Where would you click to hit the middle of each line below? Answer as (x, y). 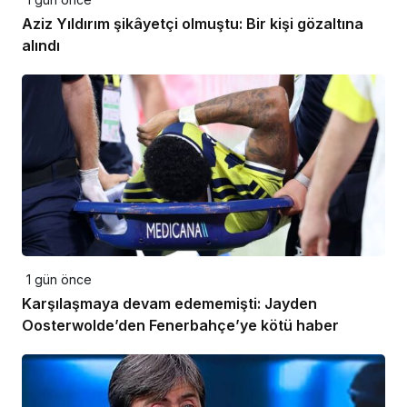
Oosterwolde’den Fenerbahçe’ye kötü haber (180, 325)
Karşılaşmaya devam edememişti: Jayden (169, 303)
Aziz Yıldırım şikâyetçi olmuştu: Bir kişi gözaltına (193, 23)
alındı (41, 45)
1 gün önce (59, 279)
